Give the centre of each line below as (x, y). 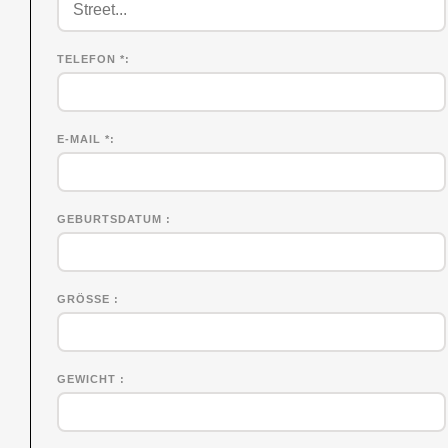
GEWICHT (89, 378)
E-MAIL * (84, 138)
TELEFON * (91, 58)
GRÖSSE (86, 298)
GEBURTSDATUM (112, 218)
